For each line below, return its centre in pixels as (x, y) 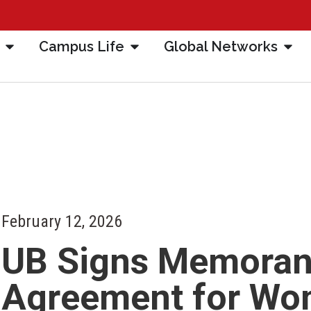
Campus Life (81, 47)
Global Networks (220, 47)
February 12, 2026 (62, 222)
